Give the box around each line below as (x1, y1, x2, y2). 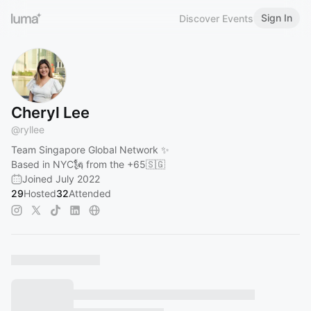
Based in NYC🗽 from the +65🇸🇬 (11, 158, 165, 170)
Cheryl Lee (11, 103, 90, 121)
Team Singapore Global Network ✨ (11, 144, 169, 155)
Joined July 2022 (22, 173, 100, 185)
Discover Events (179, 12, 253, 24)
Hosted (24, 187, 56, 199)
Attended (69, 187, 111, 199)
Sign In (261, 12, 292, 24)
